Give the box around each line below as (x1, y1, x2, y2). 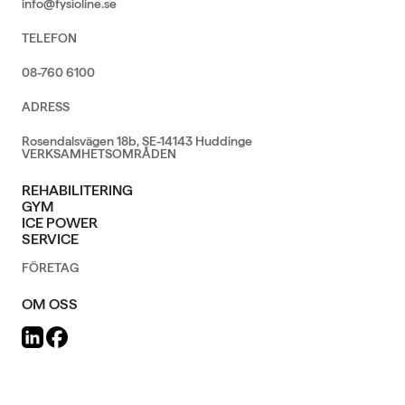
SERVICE (22, 231, 79, 248)
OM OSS (22, 296, 78, 313)
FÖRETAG (22, 260, 79, 275)
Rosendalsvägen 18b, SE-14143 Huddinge (22, 134, 252, 148)
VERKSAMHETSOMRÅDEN (22, 146, 176, 161)
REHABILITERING (22, 182, 133, 199)
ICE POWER (22, 214, 98, 231)
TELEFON (22, 31, 77, 45)
